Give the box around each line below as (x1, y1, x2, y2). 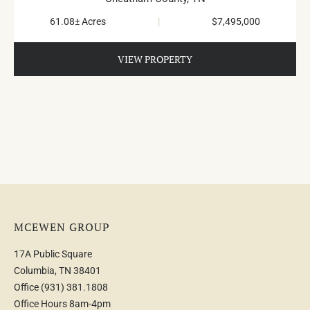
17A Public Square (14, 248, 92, 260)
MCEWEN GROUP (14, 219, 110, 235)
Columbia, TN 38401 (14, 265, 101, 277)
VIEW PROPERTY (118, 53, 192, 66)
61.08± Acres (50, 16, 107, 28)
